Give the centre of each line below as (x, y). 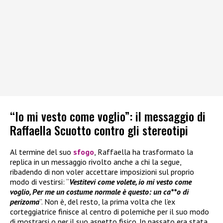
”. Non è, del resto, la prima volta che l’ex (107, 202)
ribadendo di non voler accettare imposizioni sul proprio (102, 172)
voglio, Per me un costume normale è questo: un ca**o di (99, 192)
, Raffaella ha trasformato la (144, 152)
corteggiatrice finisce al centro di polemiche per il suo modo (110, 212)
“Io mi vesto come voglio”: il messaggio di (108, 116)
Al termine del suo (42, 152)
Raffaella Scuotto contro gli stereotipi (99, 130)
